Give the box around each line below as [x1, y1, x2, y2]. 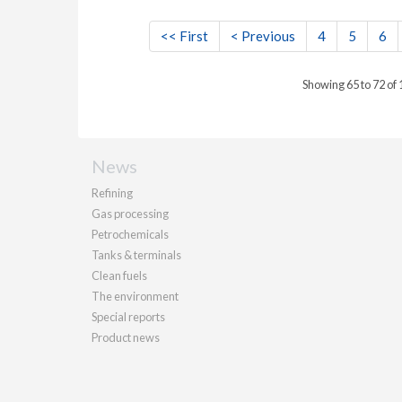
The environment [92, 289, 179, 303]
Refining [92, 186, 133, 200]
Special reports [92, 310, 165, 324]
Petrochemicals [92, 227, 169, 241]
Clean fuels [92, 268, 147, 283]
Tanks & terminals [92, 248, 181, 262]
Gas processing [92, 206, 169, 221]
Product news [92, 330, 160, 345]
